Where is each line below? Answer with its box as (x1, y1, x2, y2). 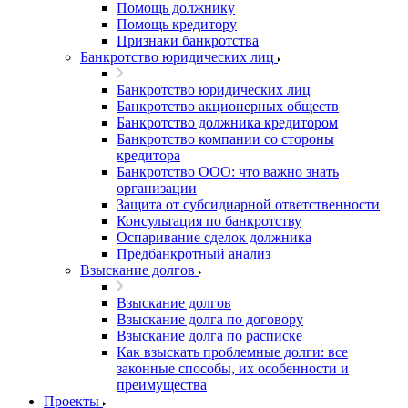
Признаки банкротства (117, 33, 259, 48)
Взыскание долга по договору (117, 311, 303, 327)
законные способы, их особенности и (117, 361, 349, 376)
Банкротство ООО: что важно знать (117, 164, 339, 179)
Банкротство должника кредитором (117, 115, 338, 130)
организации (117, 180, 197, 196)
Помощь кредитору (117, 16, 237, 32)
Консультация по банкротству (117, 213, 301, 229)
